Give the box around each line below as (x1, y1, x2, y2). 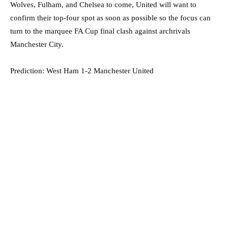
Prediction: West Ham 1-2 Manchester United (10, 66, 154, 75)
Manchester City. (10, 40, 64, 48)
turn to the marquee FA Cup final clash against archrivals (10, 26, 190, 35)
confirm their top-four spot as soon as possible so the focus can (10, 13, 211, 22)
